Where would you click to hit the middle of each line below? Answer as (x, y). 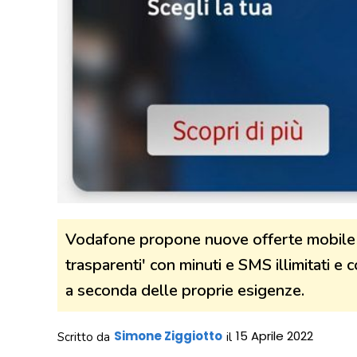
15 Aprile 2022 (275, 335)
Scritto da (84, 337)
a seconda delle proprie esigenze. (185, 290)
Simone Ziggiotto (168, 335)
